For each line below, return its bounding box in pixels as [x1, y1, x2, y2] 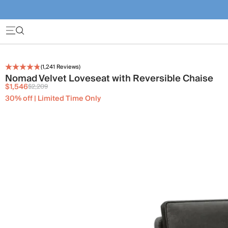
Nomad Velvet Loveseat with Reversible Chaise [5, 71, 213, 87]
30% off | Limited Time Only [5, 92, 101, 105]
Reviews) [55, 62, 80, 72]
